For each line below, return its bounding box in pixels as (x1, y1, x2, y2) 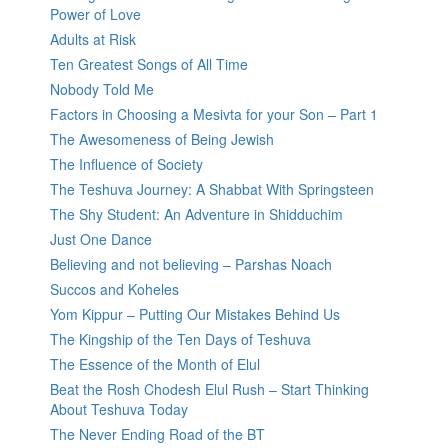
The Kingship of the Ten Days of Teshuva (50, 329, 311, 350)
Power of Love (50, 4, 141, 25)
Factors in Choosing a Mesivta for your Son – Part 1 (50, 104, 378, 125)
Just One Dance (50, 229, 152, 250)
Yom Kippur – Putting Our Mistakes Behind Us (50, 304, 340, 325)
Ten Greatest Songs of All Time (50, 54, 248, 75)
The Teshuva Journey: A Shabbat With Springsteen (50, 179, 374, 200)
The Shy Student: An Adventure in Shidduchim (50, 204, 343, 225)
